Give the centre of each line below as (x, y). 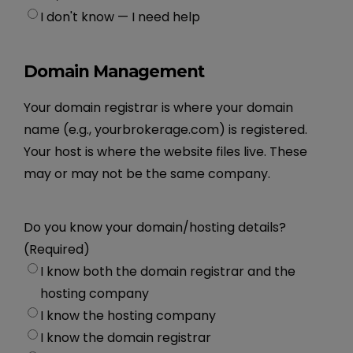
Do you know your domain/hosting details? (155, 227)
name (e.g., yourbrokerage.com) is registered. (166, 129)
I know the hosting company (128, 315)
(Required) (57, 249)
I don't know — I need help (121, 17)
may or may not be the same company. (147, 173)
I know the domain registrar (126, 337)
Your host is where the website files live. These (166, 151)
